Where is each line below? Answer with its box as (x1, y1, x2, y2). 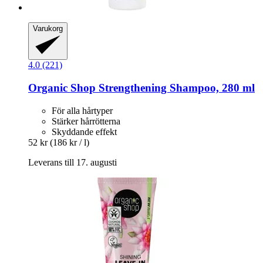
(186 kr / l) (50, 137, 89, 147)
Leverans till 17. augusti (28, 157, 117, 167)
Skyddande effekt (52, 126, 117, 137)
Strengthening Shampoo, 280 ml (96, 82, 255, 95)
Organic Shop (28, 82, 96, 95)
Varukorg (33, 24, 63, 33)
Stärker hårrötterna (52, 116, 120, 126)
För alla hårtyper (52, 105, 113, 116)
